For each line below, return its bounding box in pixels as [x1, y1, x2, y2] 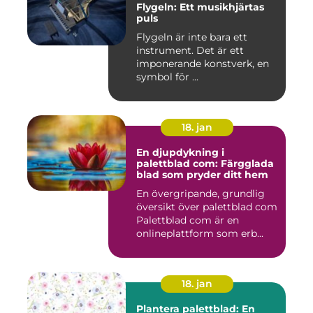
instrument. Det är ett [136, 44, 244, 57]
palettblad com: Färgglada [136, 157, 274, 170]
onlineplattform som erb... [136, 227, 263, 240]
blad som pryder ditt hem [136, 168, 268, 182]
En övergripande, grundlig [136, 187, 265, 201]
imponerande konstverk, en [136, 57, 269, 71]
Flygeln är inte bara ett [136, 31, 247, 44]
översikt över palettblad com [136, 201, 277, 214]
